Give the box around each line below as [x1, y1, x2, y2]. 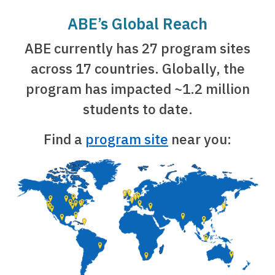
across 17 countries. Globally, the [30, 59, 245, 77]
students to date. [82, 99, 193, 118]
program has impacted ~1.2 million [25, 79, 250, 98]
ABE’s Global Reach [68, 13, 207, 34]
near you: [168, 130, 231, 148]
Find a [44, 130, 85, 148]
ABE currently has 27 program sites [25, 39, 250, 57]
